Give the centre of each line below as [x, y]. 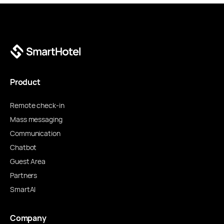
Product [25, 82]
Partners [24, 176]
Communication [35, 134]
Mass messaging [36, 120]
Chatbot [23, 148]
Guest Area [28, 162]
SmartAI [23, 190]
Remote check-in [37, 106]
